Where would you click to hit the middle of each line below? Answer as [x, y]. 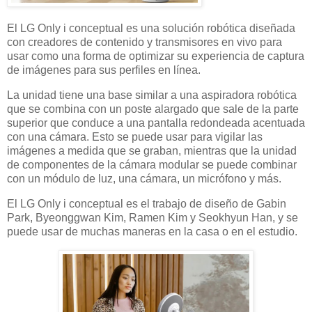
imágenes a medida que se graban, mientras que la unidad [152, 151]
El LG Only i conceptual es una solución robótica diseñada [151, 29]
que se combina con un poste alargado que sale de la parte [153, 109]
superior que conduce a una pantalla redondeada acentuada [156, 123]
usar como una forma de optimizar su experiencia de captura [156, 56]
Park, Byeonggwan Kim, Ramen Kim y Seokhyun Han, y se [153, 217]
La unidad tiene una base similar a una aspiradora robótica [152, 95]
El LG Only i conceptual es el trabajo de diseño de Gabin [147, 203]
